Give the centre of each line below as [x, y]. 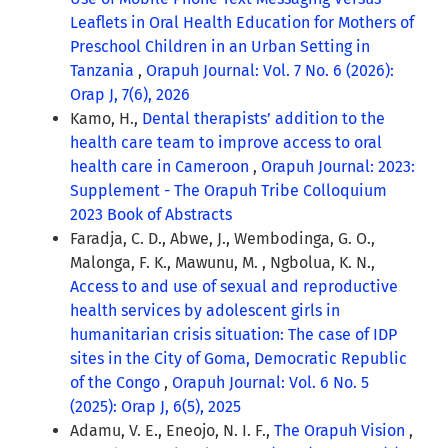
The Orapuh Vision [341, 431]
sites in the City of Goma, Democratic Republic [238, 359]
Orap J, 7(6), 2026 [130, 95]
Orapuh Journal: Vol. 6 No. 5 [270, 383]
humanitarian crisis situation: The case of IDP [233, 335]
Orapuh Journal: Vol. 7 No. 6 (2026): [270, 71]
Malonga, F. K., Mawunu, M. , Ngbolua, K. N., [222, 263]
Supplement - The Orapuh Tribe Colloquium [228, 191]
